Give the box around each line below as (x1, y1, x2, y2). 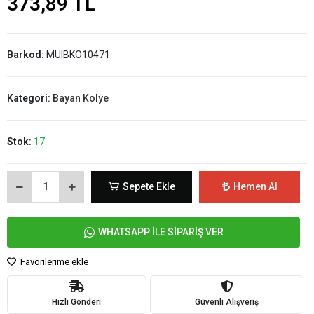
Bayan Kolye (53, 92, 109, 104)
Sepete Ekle (123, 180, 176, 192)
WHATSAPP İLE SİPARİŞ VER (97, 226, 224, 238)
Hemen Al (233, 180, 278, 192)
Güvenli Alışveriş (194, 297, 259, 308)
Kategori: (7, 92, 53, 104)
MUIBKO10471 (46, 48, 110, 60)
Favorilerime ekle (18, 256, 88, 267)
